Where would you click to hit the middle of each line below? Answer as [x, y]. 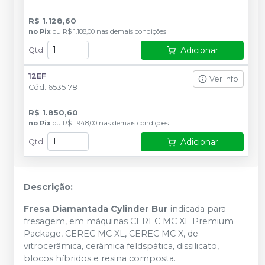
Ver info [224, 79]
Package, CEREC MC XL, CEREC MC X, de [111, 234]
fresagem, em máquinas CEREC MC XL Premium [129, 221]
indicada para [198, 209]
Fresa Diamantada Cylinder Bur [97, 209]
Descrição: [48, 187]
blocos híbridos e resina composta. [100, 258]
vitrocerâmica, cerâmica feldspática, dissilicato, [121, 246]
